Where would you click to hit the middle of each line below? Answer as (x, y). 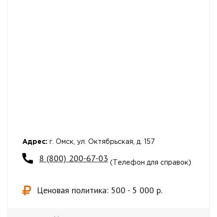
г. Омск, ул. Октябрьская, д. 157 (101, 142)
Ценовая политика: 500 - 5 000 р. (100, 190)
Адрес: (35, 142)
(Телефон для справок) (150, 163)
